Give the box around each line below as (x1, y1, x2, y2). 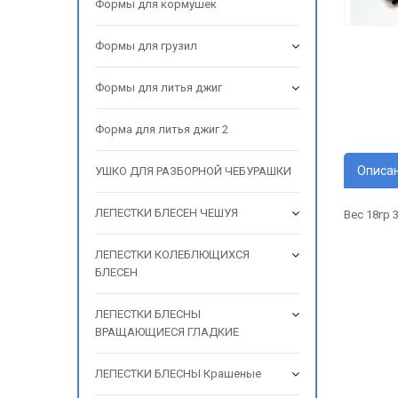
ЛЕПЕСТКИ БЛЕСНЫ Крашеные (95, 367, 261, 380)
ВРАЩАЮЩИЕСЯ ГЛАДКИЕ (95, 325, 239, 338)
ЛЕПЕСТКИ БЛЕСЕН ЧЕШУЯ (95, 206, 238, 219)
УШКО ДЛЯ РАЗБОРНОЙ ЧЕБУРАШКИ (95, 164, 291, 178)
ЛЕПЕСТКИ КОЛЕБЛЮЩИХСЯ (95, 248, 250, 261)
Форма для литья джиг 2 (95, 123, 228, 136)
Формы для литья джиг (95, 81, 222, 94)
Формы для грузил (95, 39, 197, 52)
